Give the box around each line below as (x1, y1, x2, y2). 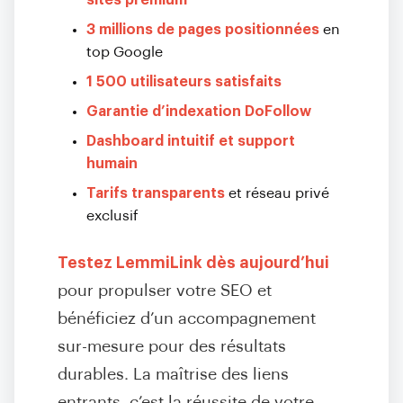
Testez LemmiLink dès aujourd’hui (58, 255, 329, 271)
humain (86, 157, 138, 171)
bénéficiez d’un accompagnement (58, 311, 316, 327)
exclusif (86, 209, 139, 223)
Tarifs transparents (86, 186, 225, 201)
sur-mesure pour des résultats (58, 339, 286, 354)
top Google (86, 45, 163, 59)
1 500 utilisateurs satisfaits (86, 75, 282, 89)
